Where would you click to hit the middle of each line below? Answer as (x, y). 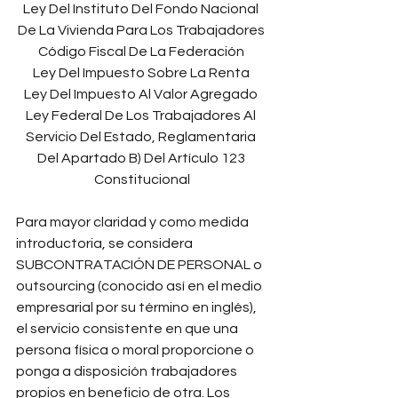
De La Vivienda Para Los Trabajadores (142, 30)
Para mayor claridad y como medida (134, 222)
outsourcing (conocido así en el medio (140, 286)
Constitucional (142, 179)
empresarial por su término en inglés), (138, 307)
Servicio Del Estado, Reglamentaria (142, 137)
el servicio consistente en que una (128, 329)
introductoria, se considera (106, 243)
